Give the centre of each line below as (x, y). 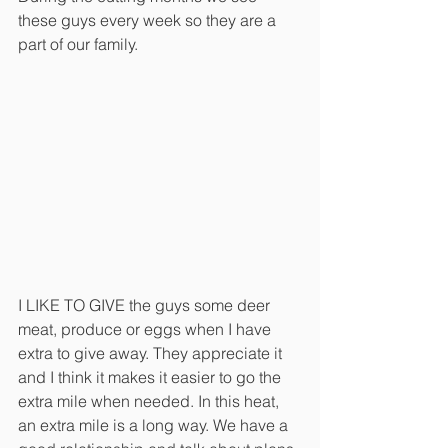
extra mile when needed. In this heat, (150, 400)
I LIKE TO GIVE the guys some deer (146, 304)
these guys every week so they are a (149, 19)
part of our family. (80, 43)
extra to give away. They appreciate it (152, 352)
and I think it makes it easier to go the (151, 376)
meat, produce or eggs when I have (146, 328)
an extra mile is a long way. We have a (155, 424)
